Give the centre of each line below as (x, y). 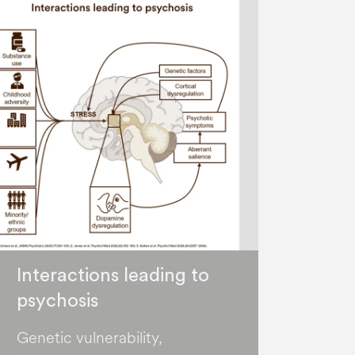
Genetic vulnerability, (89, 338)
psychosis (57, 302)
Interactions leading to (113, 276)
